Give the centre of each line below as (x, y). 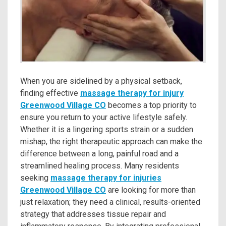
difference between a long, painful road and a (99, 154)
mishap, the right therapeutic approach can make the (111, 142)
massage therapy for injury (132, 93)
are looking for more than (151, 190)
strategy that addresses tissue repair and (93, 214)
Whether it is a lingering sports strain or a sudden (107, 130)
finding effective (50, 93)
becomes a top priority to (151, 105)
